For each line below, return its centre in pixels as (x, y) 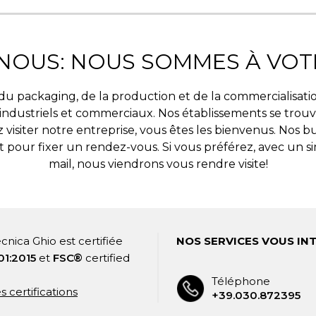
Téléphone (241, 281)
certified (106, 257)
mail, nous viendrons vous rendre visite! (158, 164)
